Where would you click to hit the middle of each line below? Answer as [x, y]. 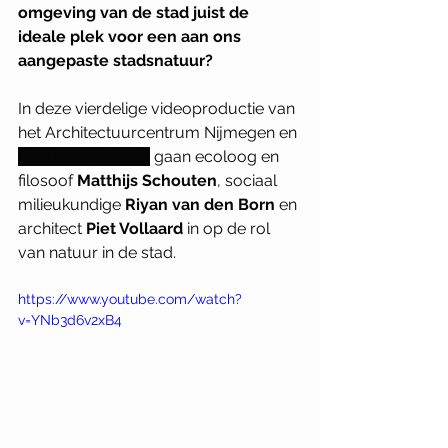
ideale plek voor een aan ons [131, 36]
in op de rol [228, 228]
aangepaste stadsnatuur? [115, 60]
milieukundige [71, 204]
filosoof [47, 180]
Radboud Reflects [84, 156]
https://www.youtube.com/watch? [130, 299]
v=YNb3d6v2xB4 [70, 320]
